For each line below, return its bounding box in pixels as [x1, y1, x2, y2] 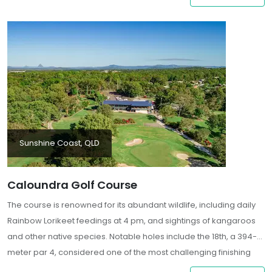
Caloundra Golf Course [7, 177, 137, 193]
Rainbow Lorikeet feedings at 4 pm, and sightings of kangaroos [7, 215, 256, 227]
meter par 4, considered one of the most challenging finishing [7, 246, 251, 259]
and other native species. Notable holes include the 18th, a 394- [7, 231, 257, 243]
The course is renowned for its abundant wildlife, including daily [7, 199, 256, 211]
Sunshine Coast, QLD [19, 137, 100, 149]
